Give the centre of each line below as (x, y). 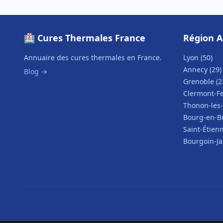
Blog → (36, 71)
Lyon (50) (198, 57)
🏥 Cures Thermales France (85, 38)
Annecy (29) (202, 69)
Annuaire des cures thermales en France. (93, 57)
